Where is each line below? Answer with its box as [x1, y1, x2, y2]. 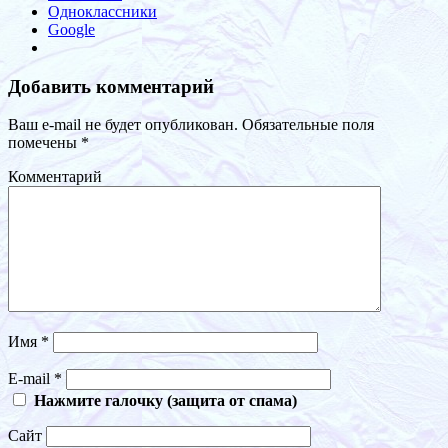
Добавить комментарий [8, 75, 214, 97]
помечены [8, 134, 81, 152]
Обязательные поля [238, 116, 374, 134]
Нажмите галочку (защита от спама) [34, 392, 297, 410]
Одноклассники [48, 2, 157, 20]
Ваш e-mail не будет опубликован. [8, 116, 238, 134]
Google [48, 20, 95, 38]
